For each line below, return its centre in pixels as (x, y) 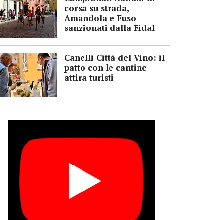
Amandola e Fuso (100, 18)
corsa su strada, (96, 8)
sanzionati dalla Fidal (110, 27)
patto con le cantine (106, 67)
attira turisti (89, 77)
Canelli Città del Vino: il (114, 57)
